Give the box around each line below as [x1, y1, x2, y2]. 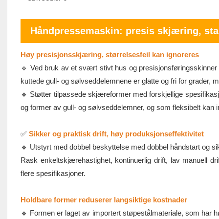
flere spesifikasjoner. [20, 169, 86, 178]
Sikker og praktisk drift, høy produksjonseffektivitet [28, 130, 204, 138]
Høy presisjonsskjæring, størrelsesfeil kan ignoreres [20, 50, 199, 59]
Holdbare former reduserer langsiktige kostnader [20, 196, 187, 204]
